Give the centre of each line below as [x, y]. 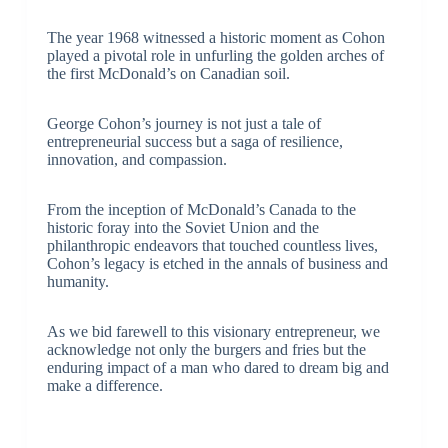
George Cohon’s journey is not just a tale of [183, 124]
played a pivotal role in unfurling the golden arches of [215, 56]
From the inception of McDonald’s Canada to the [201, 210]
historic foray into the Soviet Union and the [182, 228]
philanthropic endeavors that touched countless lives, [212, 246]
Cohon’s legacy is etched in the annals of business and [217, 264]
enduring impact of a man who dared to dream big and [217, 368]
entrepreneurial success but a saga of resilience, [194, 142]
